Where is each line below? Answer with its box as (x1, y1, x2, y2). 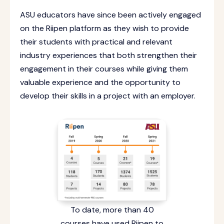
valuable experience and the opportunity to (20, 77, 180, 87)
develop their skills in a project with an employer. (20, 90, 195, 101)
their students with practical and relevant (20, 36, 172, 47)
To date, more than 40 (70, 204, 154, 215)
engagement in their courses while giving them (20, 63, 188, 74)
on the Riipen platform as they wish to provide (20, 23, 189, 33)
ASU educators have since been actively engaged (20, 9, 201, 20)
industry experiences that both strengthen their (20, 50, 197, 60)
